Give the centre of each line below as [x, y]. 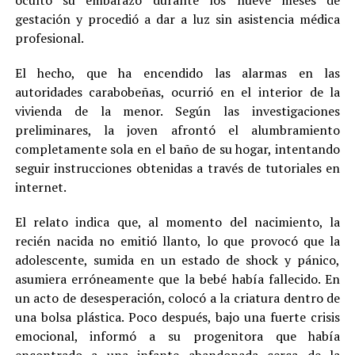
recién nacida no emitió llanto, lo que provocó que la [177, 241]
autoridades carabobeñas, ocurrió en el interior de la [177, 92]
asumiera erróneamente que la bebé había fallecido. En [177, 279]
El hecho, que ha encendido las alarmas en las [177, 73]
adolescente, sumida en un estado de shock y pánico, [177, 260]
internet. [40, 187]
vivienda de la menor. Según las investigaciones [177, 111]
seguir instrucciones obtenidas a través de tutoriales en [177, 168]
